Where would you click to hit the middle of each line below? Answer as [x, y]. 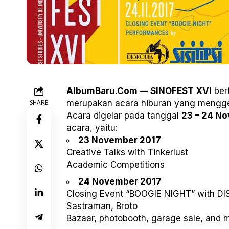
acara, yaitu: [92, 128]
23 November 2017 [120, 140]
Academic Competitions [116, 165]
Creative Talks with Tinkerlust [127, 153]
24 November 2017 [120, 181]
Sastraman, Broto [102, 206]
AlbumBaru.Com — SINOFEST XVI [139, 91]
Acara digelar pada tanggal [124, 116]
